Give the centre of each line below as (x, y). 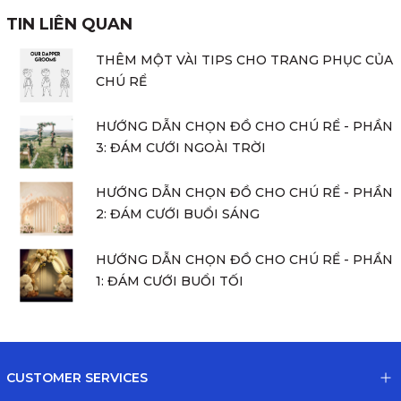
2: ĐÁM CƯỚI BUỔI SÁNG (178, 214)
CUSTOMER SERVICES (77, 378)
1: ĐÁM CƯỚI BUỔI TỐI (170, 281)
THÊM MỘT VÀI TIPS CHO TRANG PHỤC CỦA (244, 60)
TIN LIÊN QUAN (69, 24)
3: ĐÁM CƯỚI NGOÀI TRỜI (181, 148)
